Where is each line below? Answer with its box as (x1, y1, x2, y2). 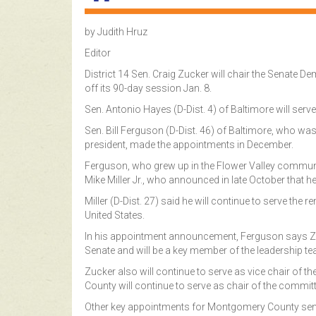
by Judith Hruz (85, 25, 147, 37)
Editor (85, 47, 111, 59)
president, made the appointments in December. (85, 138, 293, 150)
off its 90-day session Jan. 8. (85, 82, 212, 94)
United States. (85, 209, 145, 221)
